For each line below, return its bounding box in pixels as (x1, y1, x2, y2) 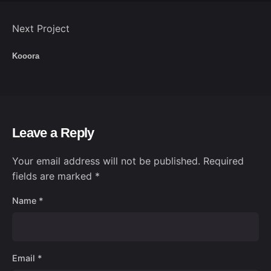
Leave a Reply (12, 125, 94, 140)
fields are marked (12, 169, 95, 182)
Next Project (12, 22, 70, 35)
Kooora (12, 51, 39, 61)
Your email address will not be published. (12, 154, 200, 167)
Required (203, 154, 244, 167)
